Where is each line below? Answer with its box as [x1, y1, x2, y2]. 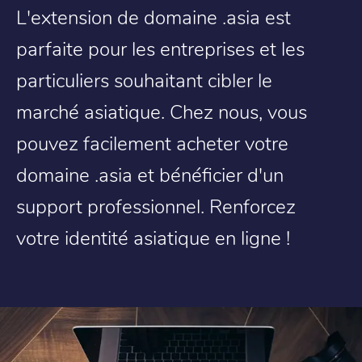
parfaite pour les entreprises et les [16, 35, 305, 61]
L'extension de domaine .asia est [16, 3, 291, 30]
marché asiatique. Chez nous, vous [16, 98, 307, 124]
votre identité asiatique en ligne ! [16, 224, 290, 250]
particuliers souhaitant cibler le [16, 66, 272, 93]
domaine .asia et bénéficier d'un [16, 161, 284, 187]
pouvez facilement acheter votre [16, 129, 288, 156]
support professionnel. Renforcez [16, 192, 296, 219]
